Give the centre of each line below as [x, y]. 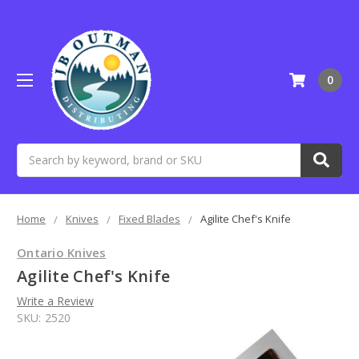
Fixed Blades [149, 218]
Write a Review [55, 301]
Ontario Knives [62, 252]
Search [34, 151]
